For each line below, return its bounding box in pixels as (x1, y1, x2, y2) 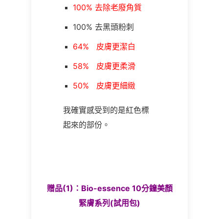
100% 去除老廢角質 (73, 2, 142, 12)
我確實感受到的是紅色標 (63, 105, 149, 115)
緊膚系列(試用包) (79, 198, 140, 208)
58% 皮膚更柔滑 (73, 61, 135, 71)
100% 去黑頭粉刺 (73, 22, 134, 32)
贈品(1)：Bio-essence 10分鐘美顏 (46, 183, 173, 193)
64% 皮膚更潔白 (73, 42, 135, 51)
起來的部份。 (63, 120, 110, 130)
